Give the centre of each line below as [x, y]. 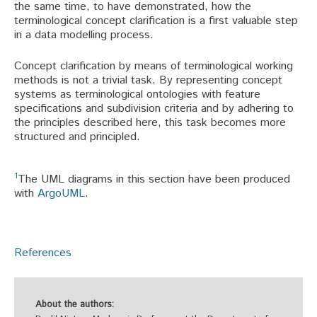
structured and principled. [77, 137]
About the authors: [75, 304]
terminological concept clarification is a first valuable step [156, 21]
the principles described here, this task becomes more [150, 122]
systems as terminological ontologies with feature [137, 94]
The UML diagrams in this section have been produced [154, 179]
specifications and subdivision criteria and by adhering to [154, 108]
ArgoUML [61, 193]
